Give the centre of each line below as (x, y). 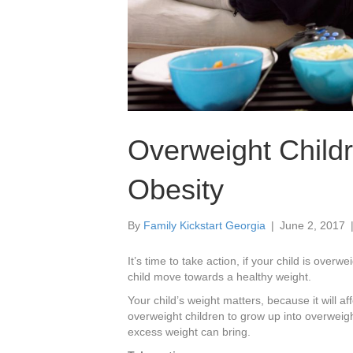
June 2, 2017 (312, 226)
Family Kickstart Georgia (204, 226)
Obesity (176, 190)
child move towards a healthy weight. (219, 277)
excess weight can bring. (189, 332)
